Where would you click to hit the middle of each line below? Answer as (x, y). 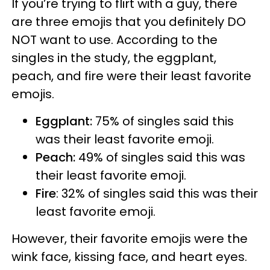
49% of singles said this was (160, 157)
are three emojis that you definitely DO (129, 21)
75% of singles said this (165, 121)
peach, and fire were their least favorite (131, 76)
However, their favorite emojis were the (130, 238)
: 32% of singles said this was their (157, 193)
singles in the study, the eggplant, (114, 58)
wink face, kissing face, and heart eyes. (129, 256)
